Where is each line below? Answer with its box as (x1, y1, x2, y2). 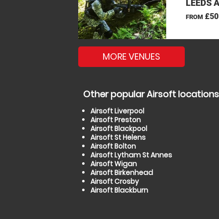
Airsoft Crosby (90, 176, 139, 186)
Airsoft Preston (90, 115, 141, 125)
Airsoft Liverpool (90, 106, 144, 116)
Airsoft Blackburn (90, 185, 148, 195)
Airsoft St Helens (90, 132, 146, 142)
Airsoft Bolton (90, 141, 136, 151)
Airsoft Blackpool (90, 124, 147, 133)
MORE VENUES (103, 50, 160, 63)
